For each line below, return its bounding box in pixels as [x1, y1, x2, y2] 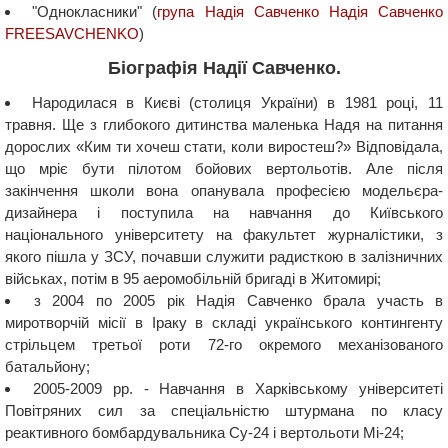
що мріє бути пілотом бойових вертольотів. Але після [5, 159, 443, 177]
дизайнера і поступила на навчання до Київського [5, 203, 443, 221]
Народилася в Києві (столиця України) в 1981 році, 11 [31, 93, 444, 111]
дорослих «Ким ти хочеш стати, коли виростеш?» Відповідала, [5, 137, 443, 155]
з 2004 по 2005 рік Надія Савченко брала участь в [33, 291, 443, 309]
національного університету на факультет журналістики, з [5, 225, 443, 243]
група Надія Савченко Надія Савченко [157, 2, 444, 20]
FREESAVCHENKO [5, 24, 139, 42]
